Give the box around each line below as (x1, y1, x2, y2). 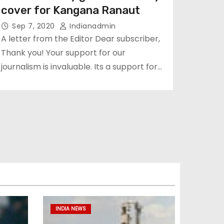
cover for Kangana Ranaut (1, 3, 140, 17)
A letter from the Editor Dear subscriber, (1, 33, 160, 44)
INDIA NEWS (55, 205, 86, 212)
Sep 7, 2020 (12, 21, 57, 31)
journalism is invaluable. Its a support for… (1, 61, 162, 72)
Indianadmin (67, 21, 116, 31)
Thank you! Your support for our (1, 47, 125, 58)
